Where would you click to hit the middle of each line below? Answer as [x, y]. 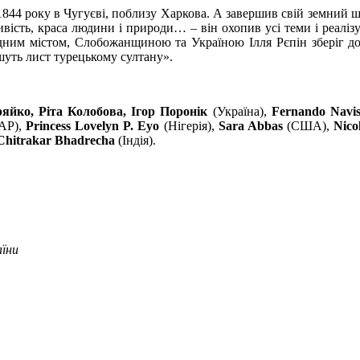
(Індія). [135, 140]
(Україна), [239, 111]
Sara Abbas [250, 125]
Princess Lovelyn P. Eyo [92, 125]
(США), [308, 125]
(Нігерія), [189, 125]
